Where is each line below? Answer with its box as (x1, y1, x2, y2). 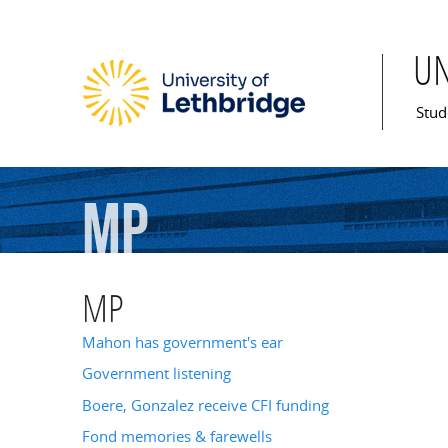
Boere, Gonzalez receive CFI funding (82, 394, 329, 416)
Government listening (82, 363, 231, 385)
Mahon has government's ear (82, 332, 283, 354)
